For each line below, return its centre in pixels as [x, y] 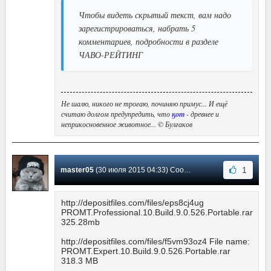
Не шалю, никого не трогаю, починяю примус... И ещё [144, 103]
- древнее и [202, 113]
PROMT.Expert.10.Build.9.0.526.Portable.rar [146, 251]
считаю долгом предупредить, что [116, 113]
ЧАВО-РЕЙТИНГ [111, 54]
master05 [77, 170]
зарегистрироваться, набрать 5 [137, 28]
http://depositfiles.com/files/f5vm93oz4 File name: [155, 241]
